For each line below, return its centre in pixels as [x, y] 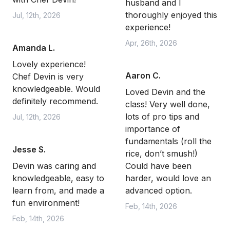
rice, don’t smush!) [161, 154]
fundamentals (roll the [168, 141]
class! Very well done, [168, 104]
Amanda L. [34, 48]
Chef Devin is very [48, 76]
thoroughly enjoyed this [171, 15]
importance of [153, 129]
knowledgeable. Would [56, 89]
